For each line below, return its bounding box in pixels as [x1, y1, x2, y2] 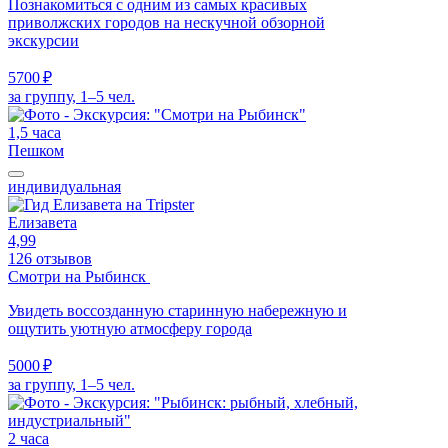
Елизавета [8, 213, 77, 231]
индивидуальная [8, 177, 121, 195]
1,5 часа [8, 123, 61, 141]
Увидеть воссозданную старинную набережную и [8, 301, 347, 319]
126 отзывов [8, 249, 92, 267]
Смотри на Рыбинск [8, 267, 150, 285]
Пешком [8, 141, 64, 159]
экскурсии [8, 31, 79, 49]
